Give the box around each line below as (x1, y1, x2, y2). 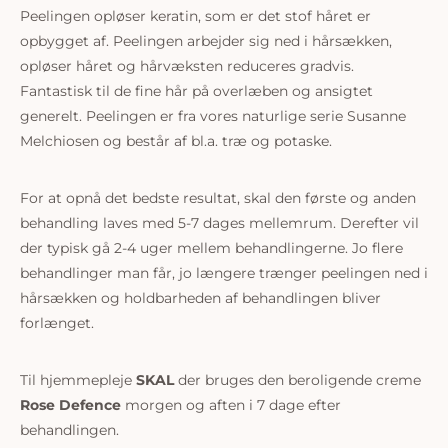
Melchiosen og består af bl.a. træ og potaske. (20, 132, 332, 150)
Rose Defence (20, 396, 121, 414)
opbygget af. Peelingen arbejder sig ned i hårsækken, (20, 32, 392, 50)
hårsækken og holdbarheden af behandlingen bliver (20, 289, 381, 307)
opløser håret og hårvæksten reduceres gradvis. (20, 57, 354, 75)
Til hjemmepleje (20, 371, 136, 389)
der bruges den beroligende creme (178, 371, 421, 389)
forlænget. (20, 314, 94, 332)
